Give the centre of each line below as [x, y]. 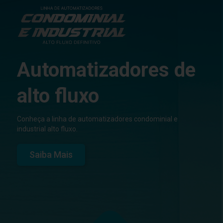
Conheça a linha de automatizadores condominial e [97, 119]
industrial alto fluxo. [47, 129]
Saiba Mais [51, 155]
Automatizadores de [106, 70]
